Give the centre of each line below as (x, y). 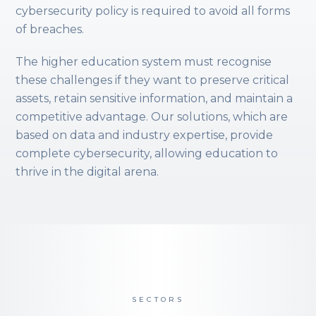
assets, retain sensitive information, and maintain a (154, 98)
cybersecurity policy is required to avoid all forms (153, 11)
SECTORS (158, 299)
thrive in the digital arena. (87, 171)
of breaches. (50, 29)
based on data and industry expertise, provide (145, 135)
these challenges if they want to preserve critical (153, 80)
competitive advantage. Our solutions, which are (152, 116)
